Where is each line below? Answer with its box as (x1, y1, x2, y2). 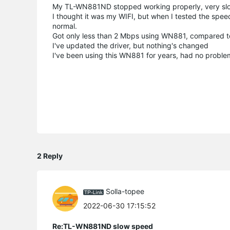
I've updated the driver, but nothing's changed (52, 41, 208, 50)
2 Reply (37, 151, 63, 160)
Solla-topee (106, 187, 144, 196)
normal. (52, 21, 79, 30)
